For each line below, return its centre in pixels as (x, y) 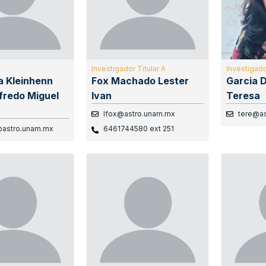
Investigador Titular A (128, 69)
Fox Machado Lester (140, 81)
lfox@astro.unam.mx (139, 114)
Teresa (243, 96)
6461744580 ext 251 (138, 129)
